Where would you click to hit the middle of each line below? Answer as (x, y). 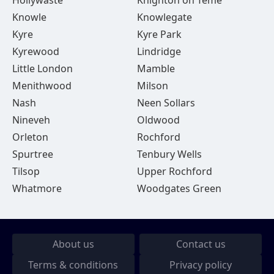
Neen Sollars (166, 103)
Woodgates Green (179, 188)
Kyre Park (159, 34)
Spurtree (33, 154)
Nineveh (31, 120)
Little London (43, 68)
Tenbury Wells (169, 154)
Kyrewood (36, 51)
